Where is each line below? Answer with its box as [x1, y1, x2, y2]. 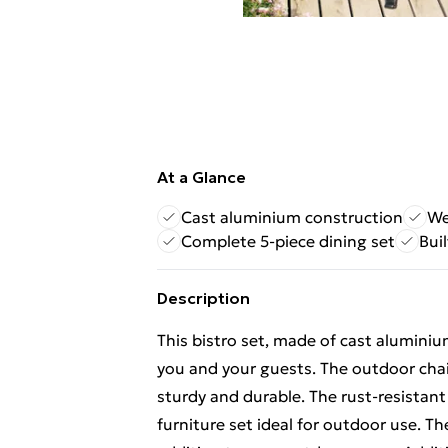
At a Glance [157, 167, 246, 187]
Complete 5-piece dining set [181, 231, 395, 251]
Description [157, 288, 250, 308]
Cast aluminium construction [181, 207, 403, 227]
